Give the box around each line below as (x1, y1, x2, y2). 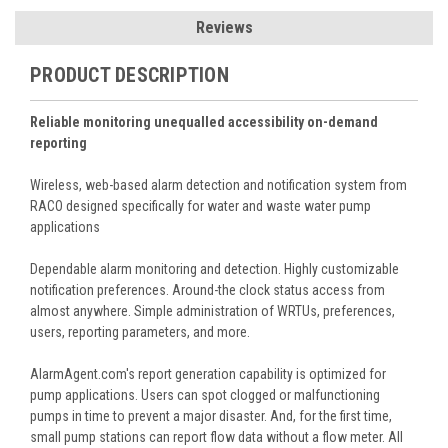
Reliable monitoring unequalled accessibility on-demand (30, 113, 378, 130)
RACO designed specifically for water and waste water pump (30, 197, 371, 214)
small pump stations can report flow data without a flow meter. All (30, 428, 403, 445)
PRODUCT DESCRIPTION (30, 62, 229, 87)
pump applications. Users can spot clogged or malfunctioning (30, 386, 380, 403)
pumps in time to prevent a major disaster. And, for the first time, (30, 407, 392, 424)
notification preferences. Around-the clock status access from (30, 281, 385, 298)
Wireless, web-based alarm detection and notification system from (30, 176, 407, 193)
